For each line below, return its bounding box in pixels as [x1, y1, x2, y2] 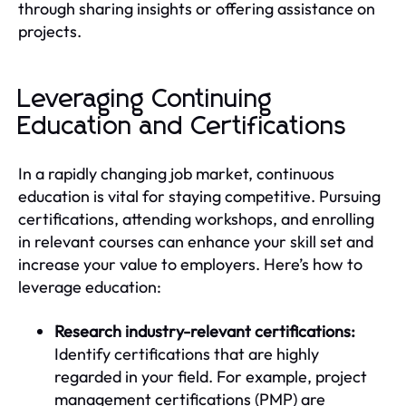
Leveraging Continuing [18, 86, 273, 112]
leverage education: [18, 275, 161, 297]
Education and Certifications [18, 113, 347, 140]
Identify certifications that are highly [54, 343, 319, 364]
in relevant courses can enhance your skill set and [18, 230, 373, 252]
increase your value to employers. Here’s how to [18, 253, 362, 275]
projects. [18, 20, 82, 42]
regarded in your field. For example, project [54, 365, 367, 387]
